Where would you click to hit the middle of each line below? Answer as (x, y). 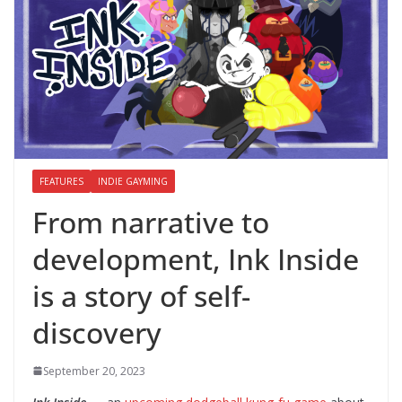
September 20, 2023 (94, 371)
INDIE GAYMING (133, 181)
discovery (97, 332)
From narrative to (151, 222)
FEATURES (61, 181)
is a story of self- (141, 295)
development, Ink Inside (196, 258)
